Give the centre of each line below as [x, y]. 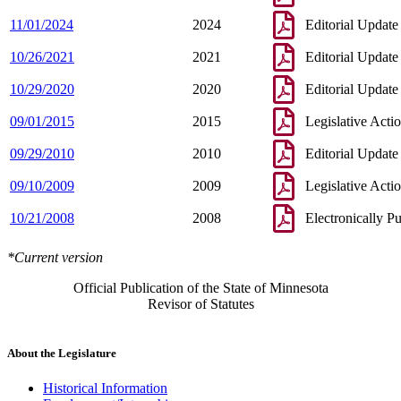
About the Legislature [62, 353]
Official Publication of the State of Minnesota [200, 287]
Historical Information [105, 388]
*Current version [55, 257]
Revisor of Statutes [200, 303]
